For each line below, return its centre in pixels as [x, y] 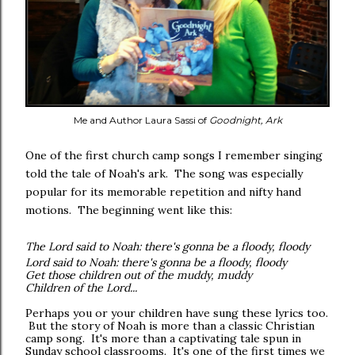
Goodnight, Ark [245, 120]
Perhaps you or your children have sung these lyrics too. [177, 313]
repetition [197, 192]
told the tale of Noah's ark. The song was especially [164, 174]
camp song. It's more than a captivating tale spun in [163, 338]
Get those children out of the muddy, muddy [139, 275]
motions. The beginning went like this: [129, 210]
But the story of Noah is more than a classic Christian [170, 326]
